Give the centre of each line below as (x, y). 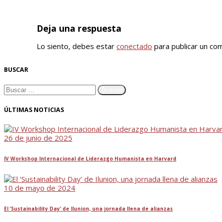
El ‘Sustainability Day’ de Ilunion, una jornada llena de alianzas (88, 208)
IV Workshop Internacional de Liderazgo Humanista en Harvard (90, 158)
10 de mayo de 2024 (40, 188)
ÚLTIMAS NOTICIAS (34, 110)
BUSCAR (16, 69)
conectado (134, 46)
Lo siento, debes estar (77, 46)
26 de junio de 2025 (38, 138)
